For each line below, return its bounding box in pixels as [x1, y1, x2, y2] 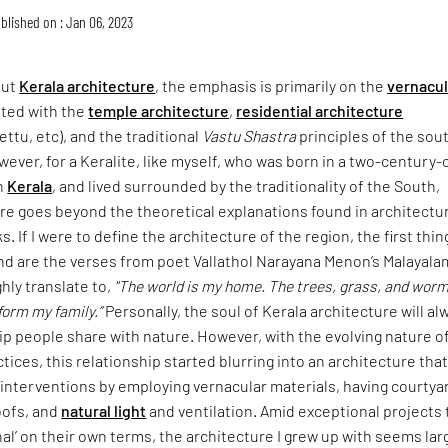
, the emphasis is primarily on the [155, 75, 388, 95]
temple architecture [88, 100, 230, 120]
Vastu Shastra [202, 125, 297, 145]
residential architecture [236, 100, 404, 120]
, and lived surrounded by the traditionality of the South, [52, 175, 441, 195]
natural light [61, 400, 147, 420]
